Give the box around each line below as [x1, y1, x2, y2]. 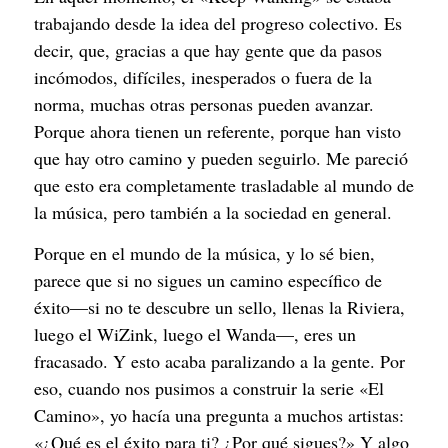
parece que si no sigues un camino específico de [34, 267, 382, 292]
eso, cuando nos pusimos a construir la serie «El [34, 375, 384, 400]
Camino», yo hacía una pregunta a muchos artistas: [34, 402, 404, 427]
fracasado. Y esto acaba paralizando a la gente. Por [34, 348, 405, 373]
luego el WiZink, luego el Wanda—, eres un [34, 321, 356, 346]
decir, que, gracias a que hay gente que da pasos [34, 37, 382, 62]
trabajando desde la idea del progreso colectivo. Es [34, 10, 402, 35]
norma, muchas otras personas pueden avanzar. [34, 91, 374, 116]
